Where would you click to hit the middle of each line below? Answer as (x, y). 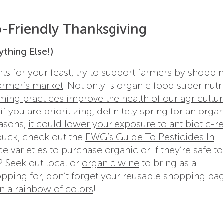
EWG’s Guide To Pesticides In (150, 137)
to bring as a (168, 163)
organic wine (111, 163)
